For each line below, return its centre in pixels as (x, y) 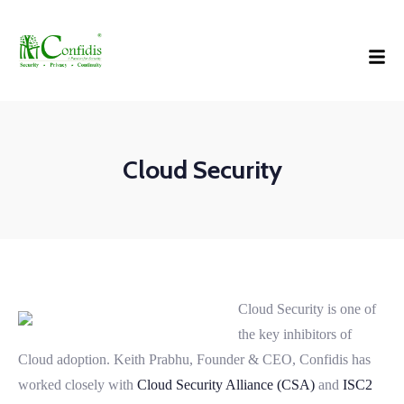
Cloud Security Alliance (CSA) (226, 385)
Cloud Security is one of (307, 309)
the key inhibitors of (295, 335)
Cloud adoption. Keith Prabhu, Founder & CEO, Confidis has (194, 360)
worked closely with (78, 385)
